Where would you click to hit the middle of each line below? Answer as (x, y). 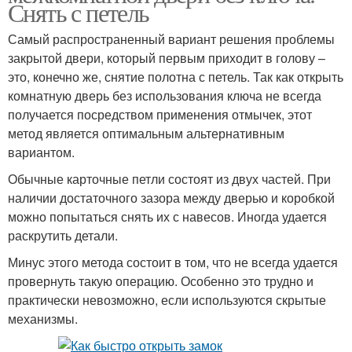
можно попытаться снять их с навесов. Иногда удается (167, 216)
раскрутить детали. (63, 235)
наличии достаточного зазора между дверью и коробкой (171, 198)
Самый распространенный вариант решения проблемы (171, 39)
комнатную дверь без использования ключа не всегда (165, 95)
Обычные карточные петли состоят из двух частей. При (169, 179)
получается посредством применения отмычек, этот (160, 114)
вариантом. (41, 152)
